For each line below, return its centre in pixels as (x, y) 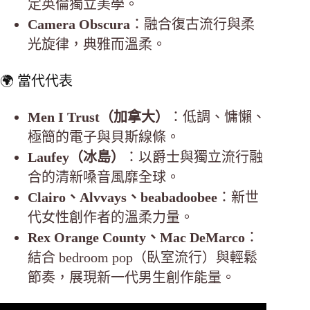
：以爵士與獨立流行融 (194, 157)
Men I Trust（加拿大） (98, 117)
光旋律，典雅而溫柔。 (97, 44)
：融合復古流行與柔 (192, 24)
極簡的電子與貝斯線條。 (104, 137)
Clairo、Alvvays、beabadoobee (122, 197)
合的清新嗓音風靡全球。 (104, 177)
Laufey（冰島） (76, 157)
